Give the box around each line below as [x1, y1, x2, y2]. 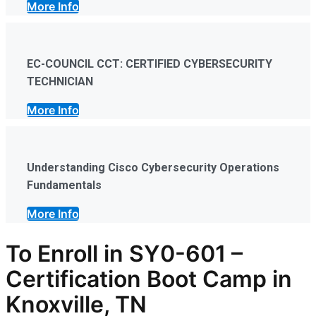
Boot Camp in [141, 265, 292, 293]
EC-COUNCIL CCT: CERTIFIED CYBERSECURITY [27, 56, 272, 71]
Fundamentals [27, 178, 102, 192]
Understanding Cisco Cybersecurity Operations [27, 160, 279, 174]
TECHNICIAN [27, 74, 93, 88]
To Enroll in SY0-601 [6, 240, 226, 268]
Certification [6, 265, 141, 293]
